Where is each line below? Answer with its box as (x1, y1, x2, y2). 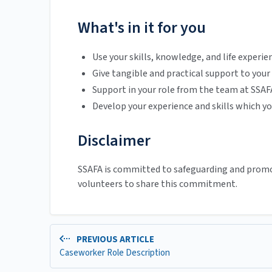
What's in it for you (78, 16, 206, 39)
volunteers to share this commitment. (78, 177, 237, 191)
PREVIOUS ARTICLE (74, 233, 154, 246)
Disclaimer (78, 129, 151, 152)
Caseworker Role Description (59, 246, 170, 259)
